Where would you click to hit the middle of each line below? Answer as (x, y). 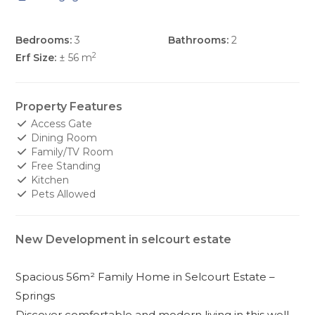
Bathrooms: (198, 40)
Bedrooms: (44, 40)
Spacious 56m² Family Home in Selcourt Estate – (146, 277)
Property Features (69, 107)
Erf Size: (36, 58)
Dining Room (62, 138)
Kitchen (48, 180)
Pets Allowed (62, 194)
